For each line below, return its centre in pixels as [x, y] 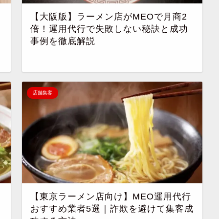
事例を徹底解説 [63, 41]
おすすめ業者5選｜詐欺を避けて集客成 [112, 208]
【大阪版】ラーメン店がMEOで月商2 [109, 17]
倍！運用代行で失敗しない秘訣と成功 [109, 29]
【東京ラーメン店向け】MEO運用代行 [111, 196]
